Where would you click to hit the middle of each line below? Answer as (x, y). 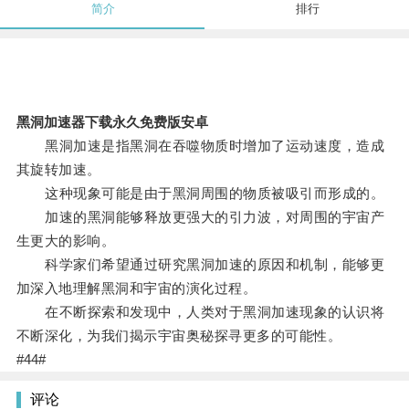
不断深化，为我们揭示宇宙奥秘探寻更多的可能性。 (179, 336)
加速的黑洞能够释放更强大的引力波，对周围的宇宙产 (200, 217)
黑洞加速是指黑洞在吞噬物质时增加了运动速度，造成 (200, 146)
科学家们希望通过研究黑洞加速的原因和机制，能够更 (200, 265)
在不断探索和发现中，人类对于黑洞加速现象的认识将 (200, 312)
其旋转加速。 (58, 170)
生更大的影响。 (66, 241)
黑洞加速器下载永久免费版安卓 (112, 122)
